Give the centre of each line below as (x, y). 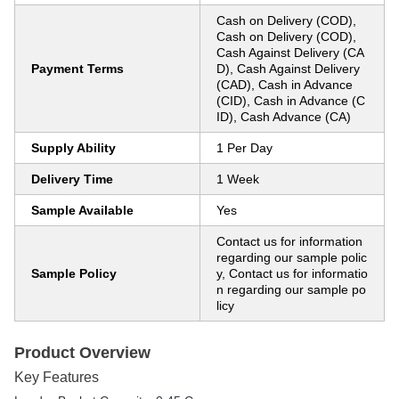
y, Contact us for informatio (292, 273)
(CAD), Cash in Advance (285, 85)
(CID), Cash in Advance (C (291, 101)
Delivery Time (72, 179)
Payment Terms (77, 69)
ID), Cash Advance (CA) (284, 117)
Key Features (57, 377)
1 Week (238, 179)
